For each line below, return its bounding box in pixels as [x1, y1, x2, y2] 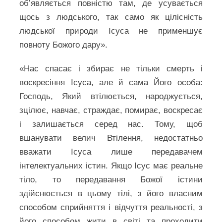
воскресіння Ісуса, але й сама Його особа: [19, 78, 203, 87]
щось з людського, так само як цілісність [19, 12, 203, 22]
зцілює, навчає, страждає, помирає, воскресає [19, 106, 203, 115]
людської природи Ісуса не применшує [19, 26, 203, 36]
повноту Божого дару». [19, 40, 108, 50]
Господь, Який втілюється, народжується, [19, 92, 203, 101]
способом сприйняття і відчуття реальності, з [19, 203, 203, 212]
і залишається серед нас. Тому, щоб [19, 119, 203, 129]
